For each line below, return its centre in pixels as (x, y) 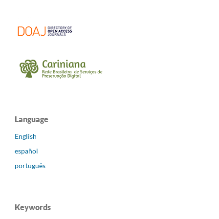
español (26, 151)
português (30, 165)
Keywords (33, 207)
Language (32, 119)
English (26, 136)
